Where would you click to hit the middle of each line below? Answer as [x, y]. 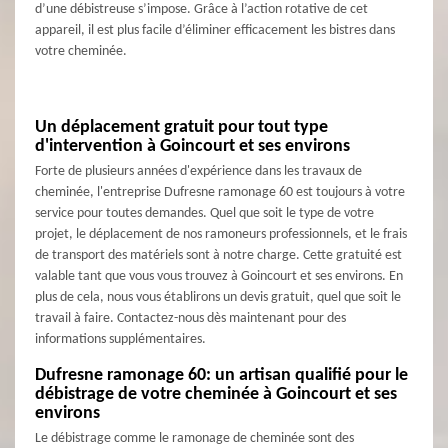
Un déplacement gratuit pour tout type [181, 128]
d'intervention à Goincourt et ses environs [192, 147]
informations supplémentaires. [120, 340]
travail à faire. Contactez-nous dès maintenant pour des [190, 319]
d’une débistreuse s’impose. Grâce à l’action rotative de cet [201, 10]
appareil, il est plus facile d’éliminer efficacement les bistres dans [215, 31]
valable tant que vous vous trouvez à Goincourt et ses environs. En [219, 277]
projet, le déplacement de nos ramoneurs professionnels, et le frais [221, 235]
